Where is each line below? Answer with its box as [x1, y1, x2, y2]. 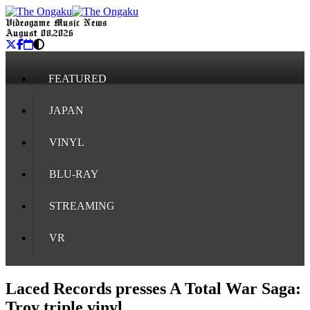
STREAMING [49, 200, 115, 212]
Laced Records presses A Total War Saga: [6, 279, 301, 298]
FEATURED [48, 73, 107, 84]
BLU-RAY [49, 168, 99, 180]
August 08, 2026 [6, 29, 73, 38]
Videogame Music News [6, 19, 107, 28]
